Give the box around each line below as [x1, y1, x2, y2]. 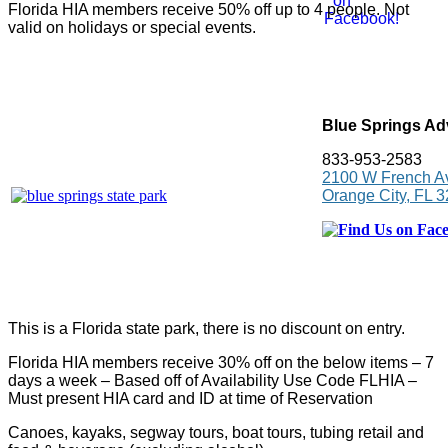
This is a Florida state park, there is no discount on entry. [8, 320, 405, 338]
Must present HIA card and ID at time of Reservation [8, 390, 373, 408]
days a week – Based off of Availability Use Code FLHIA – [8, 372, 417, 390]
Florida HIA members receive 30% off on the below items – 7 [8, 354, 434, 372]
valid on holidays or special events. [8, 19, 256, 37]
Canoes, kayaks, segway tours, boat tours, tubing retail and [8, 424, 424, 442]
